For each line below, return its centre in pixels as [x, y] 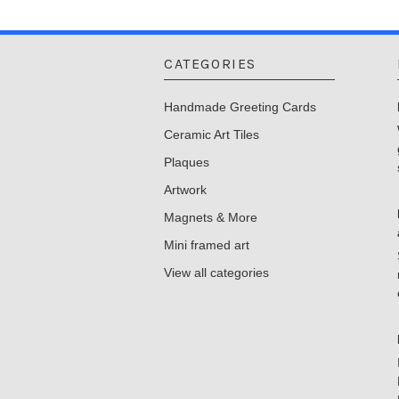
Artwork [185, 189]
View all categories [216, 272]
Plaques [187, 162]
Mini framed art [207, 244]
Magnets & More [211, 217]
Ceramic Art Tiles [212, 134]
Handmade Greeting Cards [240, 106]
